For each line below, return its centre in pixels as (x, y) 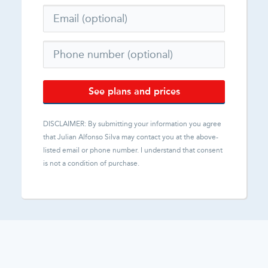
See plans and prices (134, 91)
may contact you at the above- (169, 137)
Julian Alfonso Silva (89, 137)
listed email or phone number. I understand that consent (133, 150)
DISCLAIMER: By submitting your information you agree (132, 124)
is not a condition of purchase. (91, 163)
